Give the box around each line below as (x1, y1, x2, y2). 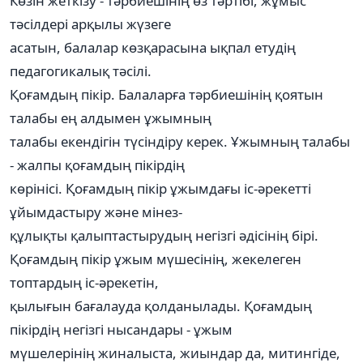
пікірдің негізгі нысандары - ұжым (10, 319, 233, 339)
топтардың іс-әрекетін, (10, 272, 159, 292)
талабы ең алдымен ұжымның (10, 108, 211, 127)
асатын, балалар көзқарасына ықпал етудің (10, 37, 296, 57)
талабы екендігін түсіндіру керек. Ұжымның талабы (10, 131, 350, 151)
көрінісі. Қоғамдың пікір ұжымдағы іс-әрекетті (10, 178, 311, 198)
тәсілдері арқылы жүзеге (10, 14, 171, 33)
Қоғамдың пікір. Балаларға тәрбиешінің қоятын (10, 84, 323, 104)
